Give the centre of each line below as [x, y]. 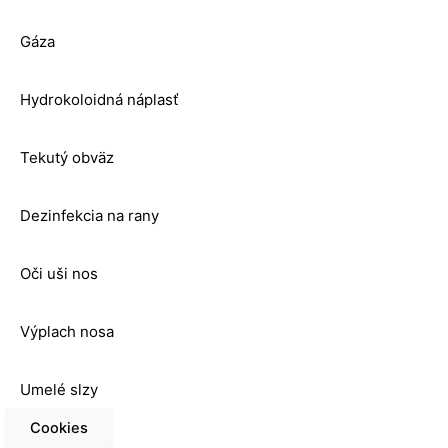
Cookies [59, 428]
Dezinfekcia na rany [89, 216]
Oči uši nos [59, 274]
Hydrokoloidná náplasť [99, 100]
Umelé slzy [59, 390]
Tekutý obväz [67, 158]
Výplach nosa [67, 332]
